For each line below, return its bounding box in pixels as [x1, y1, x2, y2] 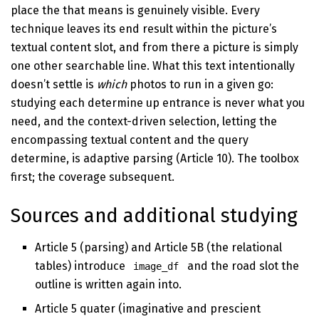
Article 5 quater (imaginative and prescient [35, 301, 261, 315]
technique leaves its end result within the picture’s [11, 22, 277, 36]
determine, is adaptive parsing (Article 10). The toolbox [11, 152, 299, 166]
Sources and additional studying [11, 204, 298, 228]
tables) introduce [35, 258, 129, 273]
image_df [133, 260, 179, 272]
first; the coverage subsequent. [11, 170, 174, 184]
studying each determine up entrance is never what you [11, 96, 305, 110]
